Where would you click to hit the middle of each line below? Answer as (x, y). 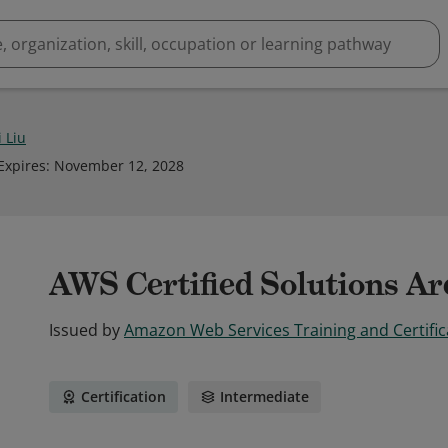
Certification (123, 396)
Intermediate (264, 396)
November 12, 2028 (119, 165)
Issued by (84, 330)
